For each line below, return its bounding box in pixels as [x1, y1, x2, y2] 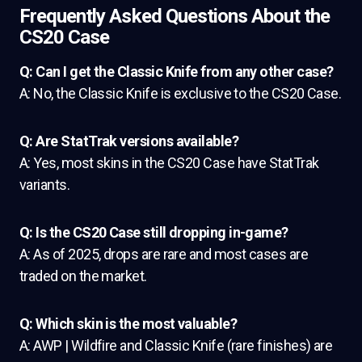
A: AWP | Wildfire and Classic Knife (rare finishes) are [19, 337, 333, 354]
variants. [19, 176, 70, 193]
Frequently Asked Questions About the [19, 5, 330, 27]
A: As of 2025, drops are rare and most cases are [19, 246, 309, 263]
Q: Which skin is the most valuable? [19, 315, 238, 332]
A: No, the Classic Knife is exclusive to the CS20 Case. [19, 85, 342, 102]
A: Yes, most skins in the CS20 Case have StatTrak [19, 154, 319, 171]
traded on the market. [19, 267, 147, 284]
